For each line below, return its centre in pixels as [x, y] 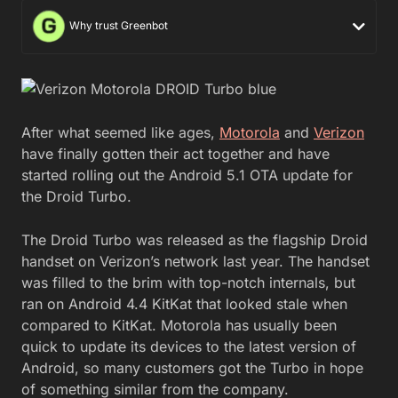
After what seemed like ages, [120, 132]
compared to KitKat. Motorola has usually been [179, 325]
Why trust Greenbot [117, 26]
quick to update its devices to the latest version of [189, 346]
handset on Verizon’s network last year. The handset [195, 261]
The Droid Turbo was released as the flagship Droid [195, 239]
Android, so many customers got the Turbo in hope [192, 367]
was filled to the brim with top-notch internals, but [188, 282]
